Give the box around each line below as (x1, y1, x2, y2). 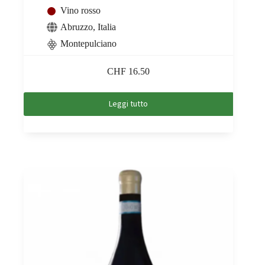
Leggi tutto (109, 98, 148, 110)
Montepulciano (60, 38, 117, 49)
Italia (98, 21, 116, 32)
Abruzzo (60, 21, 93, 32)
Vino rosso (60, 5, 101, 15)
